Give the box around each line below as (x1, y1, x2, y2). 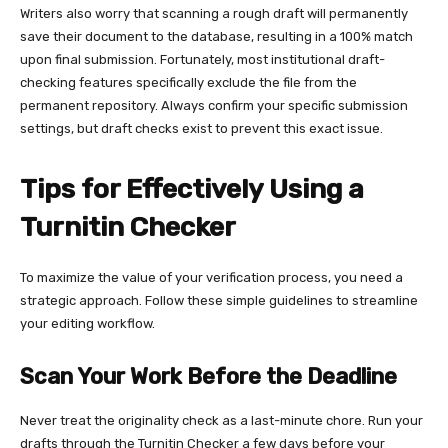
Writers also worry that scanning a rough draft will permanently (20, 5, 408, 21)
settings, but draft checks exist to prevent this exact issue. (20, 120, 383, 136)
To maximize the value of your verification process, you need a (20, 269, 403, 285)
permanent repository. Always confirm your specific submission (20, 97, 408, 113)
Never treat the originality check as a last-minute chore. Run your (20, 412, 423, 428)
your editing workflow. (20, 315, 155, 331)
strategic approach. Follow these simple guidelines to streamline (20, 292, 418, 308)
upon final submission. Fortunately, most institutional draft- (20, 51, 385, 67)
